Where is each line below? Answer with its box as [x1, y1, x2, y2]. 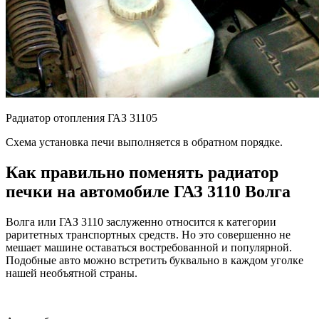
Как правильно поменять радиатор [6, 163, 278, 182]
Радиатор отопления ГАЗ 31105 [6, 112, 157, 125]
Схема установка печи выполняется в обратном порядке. [6, 136, 283, 149]
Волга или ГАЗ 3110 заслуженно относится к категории [6, 216, 276, 229]
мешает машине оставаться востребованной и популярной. [6, 241, 292, 254]
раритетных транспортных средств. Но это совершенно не [6, 229, 291, 241]
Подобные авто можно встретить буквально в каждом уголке [6, 254, 303, 267]
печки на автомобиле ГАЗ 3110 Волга [6, 182, 291, 202]
